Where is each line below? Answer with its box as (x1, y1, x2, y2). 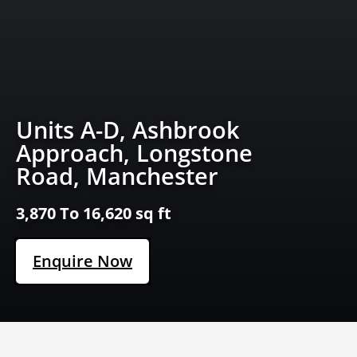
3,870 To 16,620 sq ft (16, 202, 171, 225)
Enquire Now (33, 250, 132, 273)
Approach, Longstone (16, 137, 253, 170)
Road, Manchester (16, 160, 218, 193)
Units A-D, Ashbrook (16, 114, 240, 147)
